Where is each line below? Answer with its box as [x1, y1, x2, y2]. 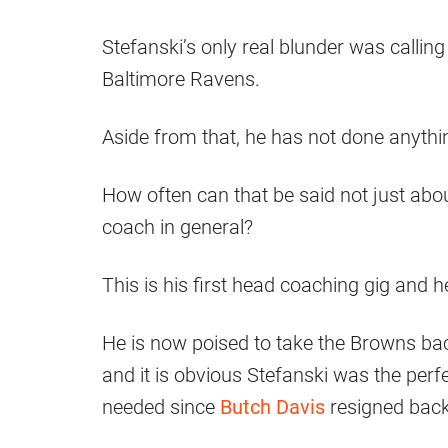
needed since [102, 395, 220, 420]
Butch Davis [220, 395, 325, 420]
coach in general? [102, 215, 253, 240]
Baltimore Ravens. [102, 67, 260, 92]
